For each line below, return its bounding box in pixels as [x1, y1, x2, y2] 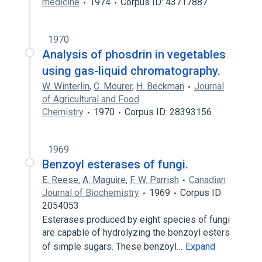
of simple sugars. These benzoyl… [42, 241, 185, 252]
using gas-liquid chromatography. [42, 64, 220, 78]
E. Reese [42, 174, 78, 185]
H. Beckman [136, 81, 184, 92]
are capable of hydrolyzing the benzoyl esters [42, 227, 230, 238]
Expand [185, 241, 215, 252]
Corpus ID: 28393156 [125, 106, 212, 118]
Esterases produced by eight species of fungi [42, 214, 230, 225]
